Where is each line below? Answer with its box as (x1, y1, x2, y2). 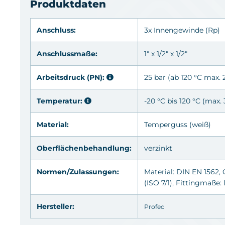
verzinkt (144, 143, 172, 153)
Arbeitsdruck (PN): (37, 72, 106, 82)
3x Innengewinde (144, 25, 205, 35)
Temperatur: (37, 96, 84, 105)
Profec (144, 202, 164, 210)
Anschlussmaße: (37, 49, 97, 58)
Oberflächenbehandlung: (37, 143, 132, 153)
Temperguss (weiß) (144, 120, 211, 129)
